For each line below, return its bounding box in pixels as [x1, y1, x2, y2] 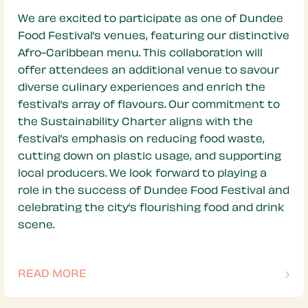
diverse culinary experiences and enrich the [18, 82, 265, 93]
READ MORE [18, 269, 87, 280]
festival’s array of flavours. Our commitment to [18, 100, 280, 111]
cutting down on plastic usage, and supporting [18, 151, 281, 162]
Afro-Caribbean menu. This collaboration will [18, 48, 263, 59]
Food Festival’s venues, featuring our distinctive [18, 31, 289, 42]
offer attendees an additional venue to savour [18, 65, 279, 76]
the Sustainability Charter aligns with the [18, 117, 253, 128]
